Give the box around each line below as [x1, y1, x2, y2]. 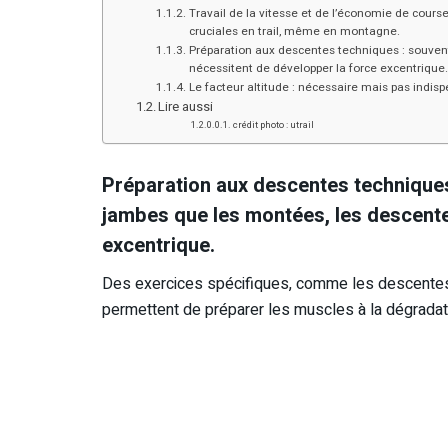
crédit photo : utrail [233, 118, 315, 133]
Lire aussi [158, 97, 214, 117]
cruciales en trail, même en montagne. [188, 23, 400, 41]
